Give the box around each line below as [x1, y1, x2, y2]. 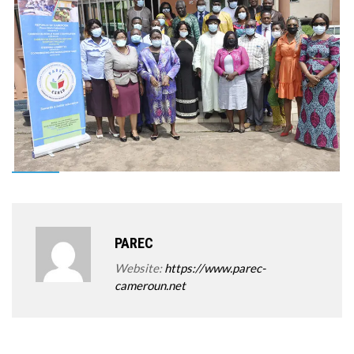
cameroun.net [115, 278, 186, 292]
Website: [115, 261, 164, 275]
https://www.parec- [164, 261, 265, 275]
